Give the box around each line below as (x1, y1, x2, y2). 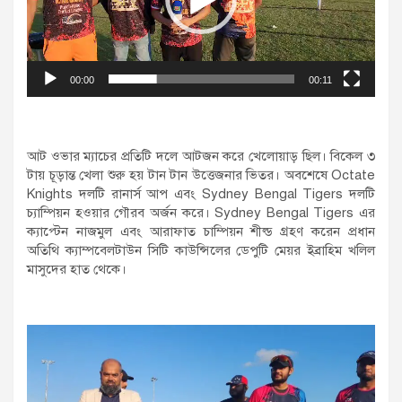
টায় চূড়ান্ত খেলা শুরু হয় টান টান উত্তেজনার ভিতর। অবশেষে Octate (27, 166, 375, 183)
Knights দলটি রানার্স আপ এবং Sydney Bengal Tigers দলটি (27, 185, 375, 202)
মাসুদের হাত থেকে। (27, 260, 127, 277)
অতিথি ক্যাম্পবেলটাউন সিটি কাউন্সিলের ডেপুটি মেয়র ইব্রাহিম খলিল (27, 241, 375, 258)
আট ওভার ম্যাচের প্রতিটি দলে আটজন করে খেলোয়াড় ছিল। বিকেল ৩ (27, 147, 375, 164)
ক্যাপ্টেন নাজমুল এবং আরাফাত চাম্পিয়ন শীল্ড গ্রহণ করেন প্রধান (27, 223, 375, 240)
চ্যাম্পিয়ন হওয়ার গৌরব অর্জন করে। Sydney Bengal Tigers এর (27, 204, 375, 221)
